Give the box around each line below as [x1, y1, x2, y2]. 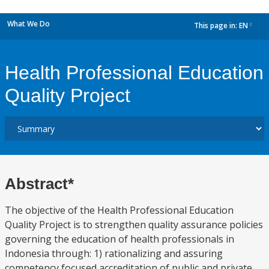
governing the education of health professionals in [5, 232, 234, 246]
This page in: [194, 20, 239, 31]
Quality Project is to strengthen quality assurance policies [5, 218, 263, 231]
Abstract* [5, 175, 74, 193]
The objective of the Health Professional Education [5, 204, 234, 217]
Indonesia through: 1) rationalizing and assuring [5, 247, 223, 260]
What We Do [7, 19, 50, 29]
